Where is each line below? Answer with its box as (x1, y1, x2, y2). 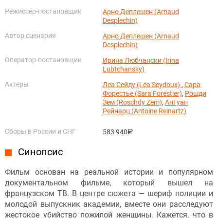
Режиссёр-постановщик (5, 7, 82, 15)
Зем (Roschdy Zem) (103, 98, 163, 106)
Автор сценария (5, 31, 56, 39)
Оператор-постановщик (5, 55, 82, 64)
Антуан (165, 98, 188, 106)
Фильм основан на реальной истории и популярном (5, 167, 213, 177)
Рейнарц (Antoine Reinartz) (103, 107, 187, 115)
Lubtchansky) (103, 65, 145, 73)
